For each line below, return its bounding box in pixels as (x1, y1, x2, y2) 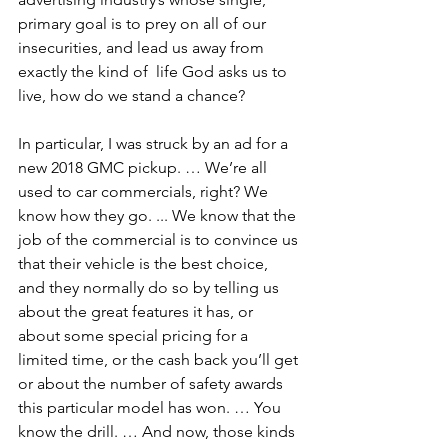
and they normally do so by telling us (18, 277, 283, 297)
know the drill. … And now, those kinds (18, 421, 299, 441)
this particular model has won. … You (18, 397, 285, 417)
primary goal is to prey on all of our (18, 13, 270, 33)
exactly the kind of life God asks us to (18, 61, 291, 81)
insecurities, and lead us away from (18, 37, 268, 57)
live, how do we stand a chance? (18, 85, 245, 105)
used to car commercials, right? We (18, 181, 272, 201)
